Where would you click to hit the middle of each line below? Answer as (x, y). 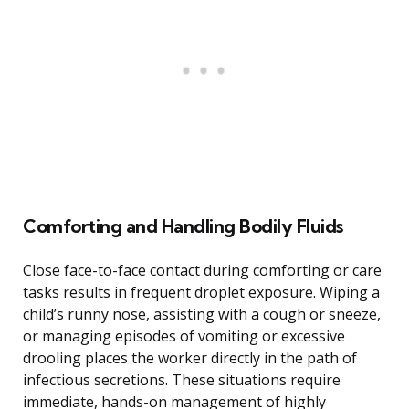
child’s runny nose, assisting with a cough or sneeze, (202, 315)
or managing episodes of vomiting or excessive (184, 336)
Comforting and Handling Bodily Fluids (183, 226)
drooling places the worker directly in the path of (190, 358)
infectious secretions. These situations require (182, 380)
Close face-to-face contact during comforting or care (202, 271)
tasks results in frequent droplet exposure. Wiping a (201, 293)
